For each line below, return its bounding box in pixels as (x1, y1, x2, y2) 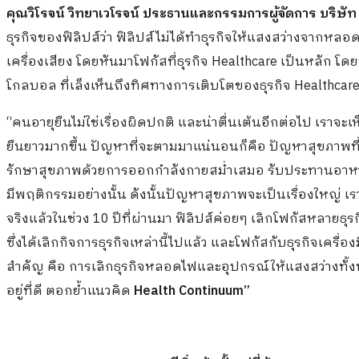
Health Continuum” (134, 280, 250, 303)
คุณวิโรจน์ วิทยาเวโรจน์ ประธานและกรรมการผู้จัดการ (6, 3, 320, 26)
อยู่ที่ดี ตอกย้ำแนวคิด (6, 280, 134, 303)
